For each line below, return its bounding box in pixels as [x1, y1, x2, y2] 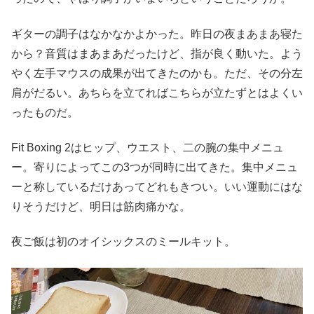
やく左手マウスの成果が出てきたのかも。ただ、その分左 [11, 67, 303, 79]
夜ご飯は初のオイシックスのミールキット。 [11, 235, 235, 248]
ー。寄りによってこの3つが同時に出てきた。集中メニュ [11, 161, 298, 174]
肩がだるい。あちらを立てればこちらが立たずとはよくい [11, 86, 303, 99]
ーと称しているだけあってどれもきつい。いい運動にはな [11, 181, 303, 193]
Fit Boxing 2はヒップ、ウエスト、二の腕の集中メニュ [11, 142, 284, 154]
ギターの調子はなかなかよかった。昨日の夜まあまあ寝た [11, 27, 303, 40]
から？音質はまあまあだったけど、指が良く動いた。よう [11, 47, 303, 60]
